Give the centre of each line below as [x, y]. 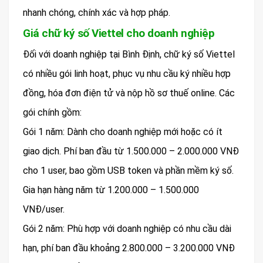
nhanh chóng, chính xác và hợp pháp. [97, 13]
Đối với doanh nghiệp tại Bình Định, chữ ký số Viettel [129, 55]
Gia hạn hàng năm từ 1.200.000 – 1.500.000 [111, 190]
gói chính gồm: [52, 113]
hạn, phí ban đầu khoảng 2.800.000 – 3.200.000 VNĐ [129, 248]
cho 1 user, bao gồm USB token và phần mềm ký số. [128, 171]
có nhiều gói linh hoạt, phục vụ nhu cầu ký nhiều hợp [127, 74]
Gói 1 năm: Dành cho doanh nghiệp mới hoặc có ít [123, 132]
